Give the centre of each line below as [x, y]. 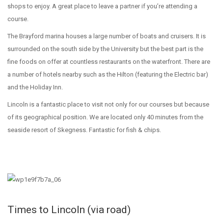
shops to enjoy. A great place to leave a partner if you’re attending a [102, 6]
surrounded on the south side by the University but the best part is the [105, 49]
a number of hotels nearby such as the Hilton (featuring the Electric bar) [108, 74]
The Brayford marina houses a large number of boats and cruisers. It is [107, 36]
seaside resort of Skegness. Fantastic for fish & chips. [84, 130]
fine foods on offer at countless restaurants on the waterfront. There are [109, 62]
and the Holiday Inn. [35, 87]
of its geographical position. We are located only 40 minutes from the [105, 117]
